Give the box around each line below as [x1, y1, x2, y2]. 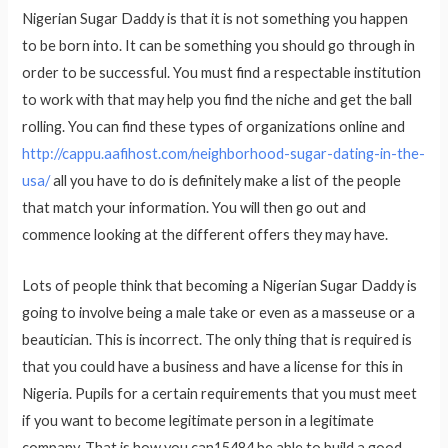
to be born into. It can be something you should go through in [22, 37, 416, 55]
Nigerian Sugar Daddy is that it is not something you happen [22, 10, 409, 28]
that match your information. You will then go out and [22, 199, 367, 217]
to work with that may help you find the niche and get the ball [22, 91, 413, 109]
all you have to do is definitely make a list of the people [50, 172, 402, 190]
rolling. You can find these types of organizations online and [22, 118, 406, 136]
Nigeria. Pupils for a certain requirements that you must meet [22, 384, 418, 402]
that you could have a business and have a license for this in [22, 357, 404, 375]
